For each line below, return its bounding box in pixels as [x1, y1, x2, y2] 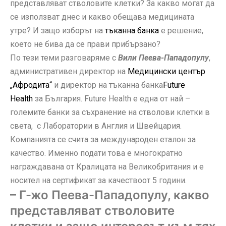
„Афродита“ [10, 80, 52, 90]
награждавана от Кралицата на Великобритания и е [10, 161, 204, 172]
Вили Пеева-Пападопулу [118, 52, 209, 63]
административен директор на [10, 66, 128, 76]
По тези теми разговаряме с [10, 52, 118, 63]
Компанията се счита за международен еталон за [10, 134, 196, 144]
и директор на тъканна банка [52, 80, 163, 90]
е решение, [159, 25, 203, 35]
